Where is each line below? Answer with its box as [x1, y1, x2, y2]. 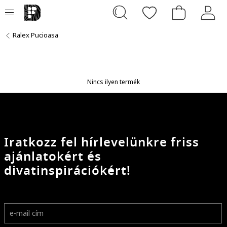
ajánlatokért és [4, 147, 101, 166]
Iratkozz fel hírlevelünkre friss [4, 133, 199, 152]
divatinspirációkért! [4, 161, 131, 180]
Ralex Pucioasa [13, 30, 58, 40]
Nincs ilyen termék [87, 77, 140, 86]
